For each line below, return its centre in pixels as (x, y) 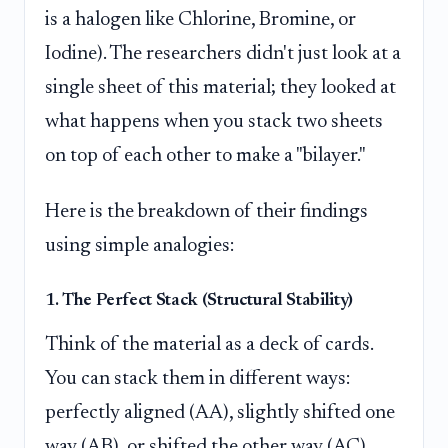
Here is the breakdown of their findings (206, 211)
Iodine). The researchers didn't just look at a (223, 54)
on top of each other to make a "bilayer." (205, 156)
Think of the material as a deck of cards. (209, 344)
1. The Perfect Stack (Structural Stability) (199, 300)
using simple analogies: (139, 245)
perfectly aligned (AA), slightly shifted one (220, 412)
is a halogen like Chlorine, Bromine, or (200, 20)
